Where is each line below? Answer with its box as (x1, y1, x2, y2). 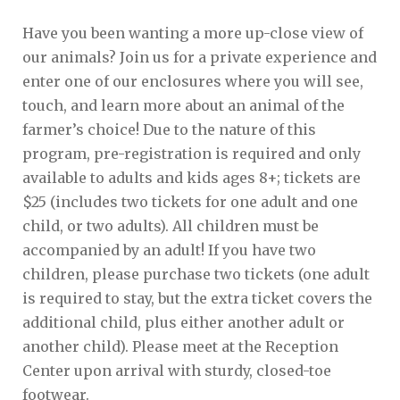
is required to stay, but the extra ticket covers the (22, 289, 372, 308)
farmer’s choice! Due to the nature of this (22, 121, 316, 139)
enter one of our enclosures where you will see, (22, 72, 363, 91)
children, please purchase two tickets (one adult (22, 265, 370, 284)
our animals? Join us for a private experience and (22, 48, 377, 67)
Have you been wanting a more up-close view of (22, 24, 363, 43)
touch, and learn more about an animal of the (22, 96, 345, 115)
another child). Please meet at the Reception (22, 337, 338, 356)
